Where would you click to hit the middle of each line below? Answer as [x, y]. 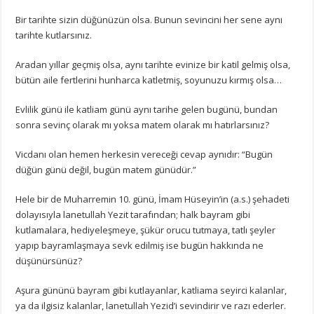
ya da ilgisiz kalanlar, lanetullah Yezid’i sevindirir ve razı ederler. [151, 305]
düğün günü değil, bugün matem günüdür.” [106, 169]
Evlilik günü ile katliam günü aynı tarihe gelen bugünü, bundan [147, 109]
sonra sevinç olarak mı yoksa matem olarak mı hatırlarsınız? [143, 124]
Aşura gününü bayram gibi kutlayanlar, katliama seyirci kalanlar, [151, 290]
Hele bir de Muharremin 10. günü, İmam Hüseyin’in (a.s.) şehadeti [153, 199]
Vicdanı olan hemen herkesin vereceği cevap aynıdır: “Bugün [144, 154]
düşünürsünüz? [49, 260]
